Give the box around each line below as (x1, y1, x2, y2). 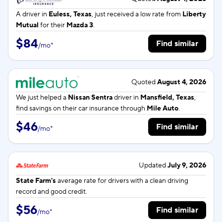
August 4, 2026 (157, 78, 206, 87)
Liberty (182, 10, 206, 19)
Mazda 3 (66, 21, 93, 30)
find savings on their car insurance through (16, 104, 147, 113)
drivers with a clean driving (108, 176, 188, 185)
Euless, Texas (49, 10, 92, 19)
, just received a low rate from (92, 10, 182, 19)
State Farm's (16, 176, 56, 185)
